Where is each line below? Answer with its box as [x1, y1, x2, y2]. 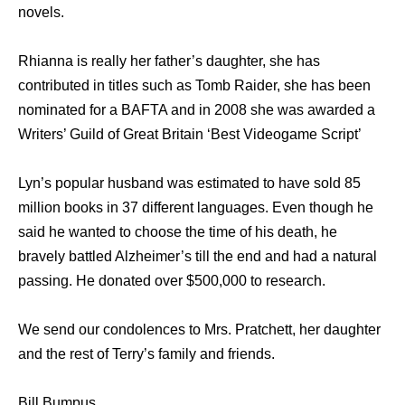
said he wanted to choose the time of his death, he [18, 224, 337, 240]
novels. [18, 5, 64, 21]
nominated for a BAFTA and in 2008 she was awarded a [18, 102, 375, 118]
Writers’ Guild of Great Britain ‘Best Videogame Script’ [18, 127, 362, 143]
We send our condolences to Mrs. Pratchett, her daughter [18, 322, 381, 338]
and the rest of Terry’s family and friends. [18, 346, 275, 363]
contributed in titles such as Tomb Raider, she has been [18, 78, 371, 94]
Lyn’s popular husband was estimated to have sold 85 [18, 175, 361, 192]
